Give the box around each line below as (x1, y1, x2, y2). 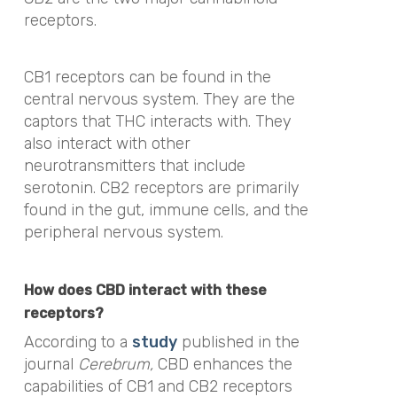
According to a (23, 331, 132, 352)
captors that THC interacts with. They (23, 112, 292, 132)
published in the (176, 331, 300, 352)
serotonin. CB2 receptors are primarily (23, 178, 300, 198)
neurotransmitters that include (23, 156, 245, 176)
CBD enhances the (157, 354, 292, 374)
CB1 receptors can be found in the (23, 67, 271, 88)
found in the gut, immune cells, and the (23, 200, 308, 221)
